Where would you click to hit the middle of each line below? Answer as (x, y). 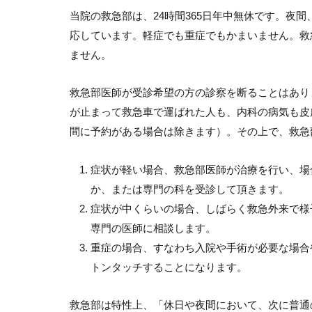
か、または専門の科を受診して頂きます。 (190, 189)
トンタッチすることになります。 (169, 267)
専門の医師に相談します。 (153, 228)
